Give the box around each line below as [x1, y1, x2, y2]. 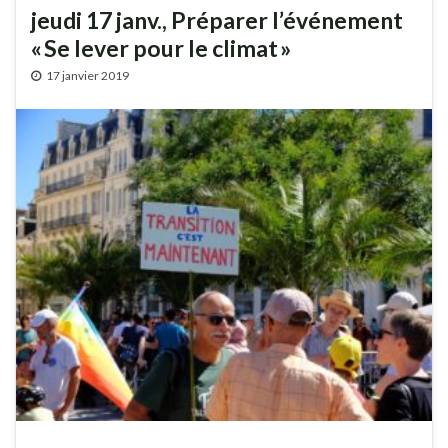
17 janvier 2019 [46, 67, 129, 83]
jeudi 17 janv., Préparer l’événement [31, 5, 403, 34]
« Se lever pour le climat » [31, 33, 291, 62]
